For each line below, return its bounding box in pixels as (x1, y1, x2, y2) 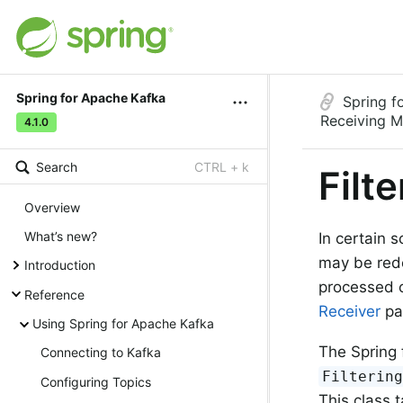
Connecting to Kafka (40, 345, 161, 361)
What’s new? (24, 228, 97, 244)
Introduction (24, 257, 95, 273)
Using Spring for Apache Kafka (32, 316, 214, 332)
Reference (24, 286, 85, 302)
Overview (24, 199, 80, 215)
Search (36, 159, 77, 175)
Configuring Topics (40, 373, 151, 390)
